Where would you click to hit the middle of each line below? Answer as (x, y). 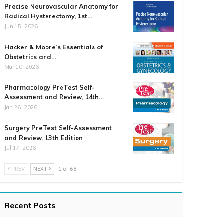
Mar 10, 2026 (22, 67)
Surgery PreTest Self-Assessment (58, 128)
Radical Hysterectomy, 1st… (48, 16)
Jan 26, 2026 (21, 107)
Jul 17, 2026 (20, 147)
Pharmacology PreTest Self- (50, 87)
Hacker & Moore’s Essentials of (54, 47)
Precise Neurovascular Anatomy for (62, 6)
